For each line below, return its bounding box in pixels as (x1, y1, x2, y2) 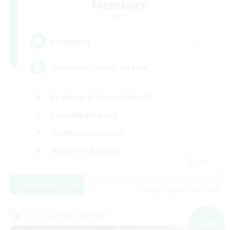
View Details (20, 180, 62, 189)
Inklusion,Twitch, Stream (51, 62, 148, 72)
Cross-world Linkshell (25, 210, 107, 220)
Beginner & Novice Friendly (51, 91, 154, 102)
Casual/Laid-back (51, 109, 118, 120)
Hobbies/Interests (51, 127, 123, 138)
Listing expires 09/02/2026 (140, 187, 220, 195)
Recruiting (51, 36, 90, 46)
